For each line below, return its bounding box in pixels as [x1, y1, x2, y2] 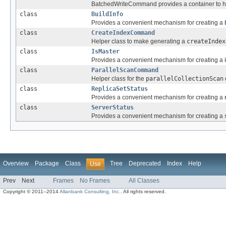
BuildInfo [91, 11, 123, 18]
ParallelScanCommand [91, 67, 158, 74]
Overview [3, 160, 29, 167]
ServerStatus [91, 104, 134, 111]
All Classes [129, 177, 159, 185]
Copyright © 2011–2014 [3, 189, 60, 195]
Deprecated [129, 160, 161, 167]
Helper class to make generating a [91, 38, 187, 45]
